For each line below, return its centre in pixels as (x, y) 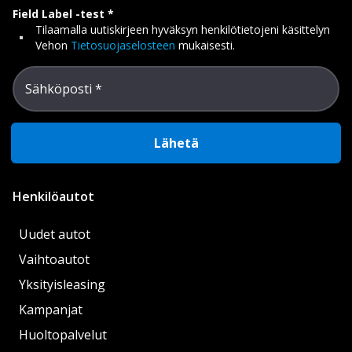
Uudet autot (55, 234)
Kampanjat (51, 310)
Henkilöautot (53, 196)
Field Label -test (59, 14)
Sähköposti (59, 89)
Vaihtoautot (54, 259)
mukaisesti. (205, 45)
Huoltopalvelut (63, 335)
